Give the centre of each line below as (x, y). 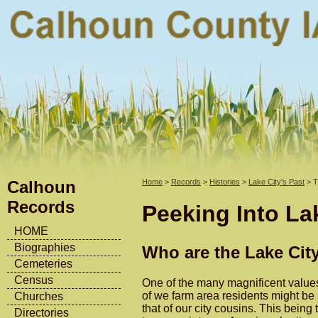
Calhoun (42, 187)
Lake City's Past (276, 182)
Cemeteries (43, 264)
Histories (225, 182)
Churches (39, 296)
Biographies (45, 247)
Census (34, 280)
